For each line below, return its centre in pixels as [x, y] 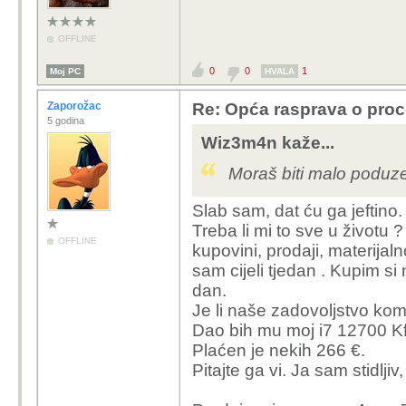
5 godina [66, 121]
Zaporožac [76, 106]
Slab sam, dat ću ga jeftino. [297, 211]
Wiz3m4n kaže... [268, 143]
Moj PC [65, 71]
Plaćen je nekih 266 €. [279, 350]
